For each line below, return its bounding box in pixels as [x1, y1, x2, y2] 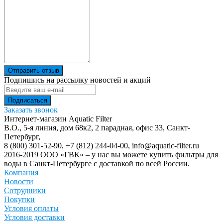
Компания [4, 168, 38, 177]
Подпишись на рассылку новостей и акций [4, 75, 151, 84]
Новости [4, 177, 33, 186]
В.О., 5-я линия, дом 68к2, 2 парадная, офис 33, [4, 123, 165, 132]
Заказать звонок [4, 105, 58, 114]
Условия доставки [4, 213, 65, 222]
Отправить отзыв [8, 66, 59, 74]
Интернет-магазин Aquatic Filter [4, 114, 112, 123]
